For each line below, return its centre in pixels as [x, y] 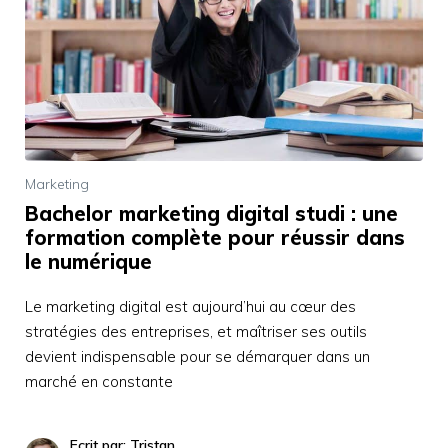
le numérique [88, 261]
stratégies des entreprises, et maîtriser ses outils [196, 331]
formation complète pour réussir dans [215, 237]
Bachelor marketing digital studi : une [211, 213]
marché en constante [99, 381]
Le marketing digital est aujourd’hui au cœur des [190, 306]
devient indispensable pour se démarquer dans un [197, 356]
